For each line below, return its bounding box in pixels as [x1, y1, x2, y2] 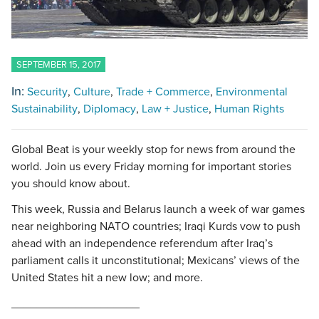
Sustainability [11, 102, 78, 117]
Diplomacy [83, 102, 136, 117]
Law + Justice [142, 102, 209, 117]
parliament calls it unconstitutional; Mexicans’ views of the [11, 253, 300, 268]
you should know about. [11, 177, 130, 192]
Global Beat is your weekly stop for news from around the [11, 142, 296, 157]
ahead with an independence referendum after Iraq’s [11, 236, 273, 251]
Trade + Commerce [116, 85, 210, 100]
